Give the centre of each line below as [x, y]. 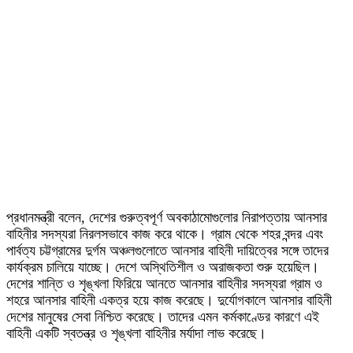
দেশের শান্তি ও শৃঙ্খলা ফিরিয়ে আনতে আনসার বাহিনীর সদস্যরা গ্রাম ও [164, 284]
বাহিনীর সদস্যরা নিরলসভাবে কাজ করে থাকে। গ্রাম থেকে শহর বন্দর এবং [165, 234]
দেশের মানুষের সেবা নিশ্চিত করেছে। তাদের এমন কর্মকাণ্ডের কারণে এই [163, 317]
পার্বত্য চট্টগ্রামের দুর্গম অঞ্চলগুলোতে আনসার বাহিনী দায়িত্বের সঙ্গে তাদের [167, 251]
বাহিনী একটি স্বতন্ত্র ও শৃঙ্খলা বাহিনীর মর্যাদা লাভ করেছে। [136, 334]
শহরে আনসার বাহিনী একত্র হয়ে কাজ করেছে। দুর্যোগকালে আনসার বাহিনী [169, 301]
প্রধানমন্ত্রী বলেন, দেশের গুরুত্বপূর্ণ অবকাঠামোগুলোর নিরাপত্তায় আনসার [167, 218]
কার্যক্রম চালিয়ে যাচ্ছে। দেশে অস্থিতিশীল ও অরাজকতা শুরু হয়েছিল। [163, 268]
